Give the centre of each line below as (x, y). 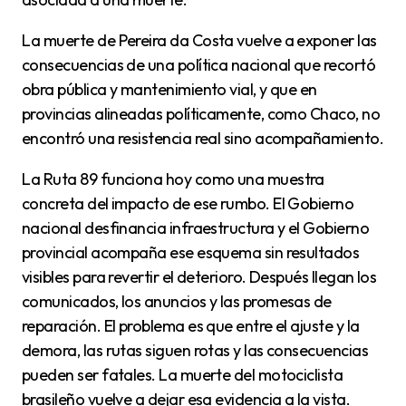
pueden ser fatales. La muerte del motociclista (183, 375)
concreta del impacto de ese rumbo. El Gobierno (188, 204)
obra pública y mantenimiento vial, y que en (169, 90)
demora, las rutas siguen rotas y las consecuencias (195, 351)
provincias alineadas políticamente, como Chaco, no (201, 114)
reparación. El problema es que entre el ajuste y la (191, 326)
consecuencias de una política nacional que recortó (198, 65)
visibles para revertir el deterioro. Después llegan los (199, 277)
